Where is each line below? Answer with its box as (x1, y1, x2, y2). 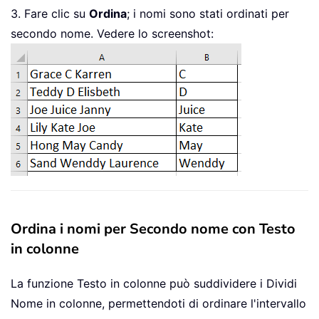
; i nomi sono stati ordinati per (127, 6, 289, 21)
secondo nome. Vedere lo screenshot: (11, 26, 214, 41)
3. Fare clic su (11, 6, 89, 21)
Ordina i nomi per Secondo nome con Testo (11, 219, 296, 239)
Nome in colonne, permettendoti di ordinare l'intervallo (11, 296, 306, 311)
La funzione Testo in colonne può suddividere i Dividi (11, 276, 297, 291)
